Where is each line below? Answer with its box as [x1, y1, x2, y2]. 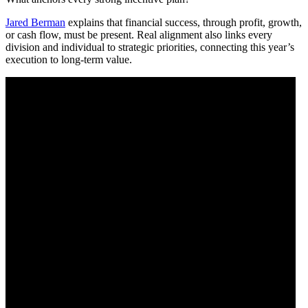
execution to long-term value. [5, 53, 132, 65]
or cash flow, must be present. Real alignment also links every [5, 28, 272, 41]
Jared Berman [5, 16, 65, 28]
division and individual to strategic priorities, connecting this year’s [5, 41, 294, 53]
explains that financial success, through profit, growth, [65, 16, 302, 28]
